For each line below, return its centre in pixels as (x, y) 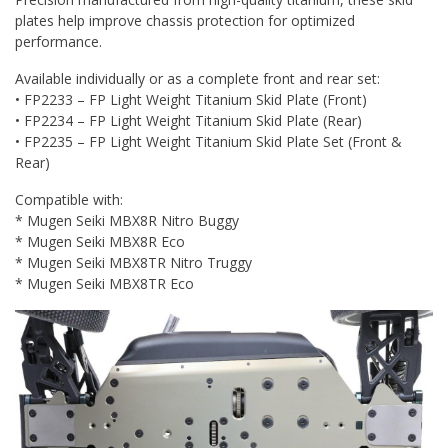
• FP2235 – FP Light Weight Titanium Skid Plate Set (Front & (208, 142)
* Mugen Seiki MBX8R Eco (100, 242)
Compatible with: (69, 200)
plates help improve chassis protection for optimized (185, 21)
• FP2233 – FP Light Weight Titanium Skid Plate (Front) (191, 100)
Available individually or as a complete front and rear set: (197, 79)
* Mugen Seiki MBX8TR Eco (104, 284)
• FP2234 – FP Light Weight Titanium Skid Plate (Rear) (188, 121)
